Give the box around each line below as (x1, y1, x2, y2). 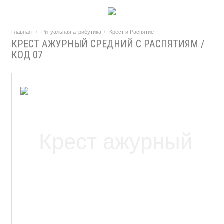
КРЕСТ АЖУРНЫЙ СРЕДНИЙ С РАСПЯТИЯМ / (11, 37, 204, 50)
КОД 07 (11, 48, 43, 61)
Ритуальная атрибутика (41, 28, 101, 35)
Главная (11, 28, 32, 35)
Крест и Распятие (109, 28, 154, 35)
